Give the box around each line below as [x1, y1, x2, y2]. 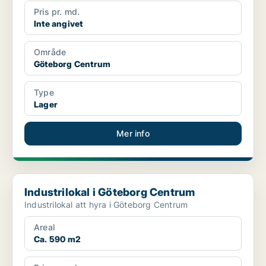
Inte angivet [34, 18, 83, 29]
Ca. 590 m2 [34, 234, 81, 245]
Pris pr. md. [34, 7, 80, 17]
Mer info [116, 128, 150, 139]
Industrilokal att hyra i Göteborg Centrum [24, 199, 188, 210]
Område [34, 47, 66, 58]
